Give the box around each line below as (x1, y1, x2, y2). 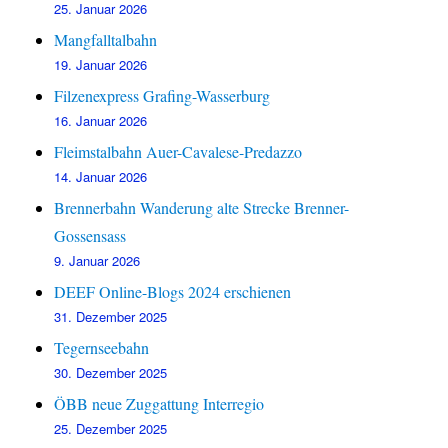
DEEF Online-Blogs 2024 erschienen (54, 281, 292, 303)
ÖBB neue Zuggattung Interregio (54, 393, 265, 415)
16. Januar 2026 (54, 111, 148, 131)
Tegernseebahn (54, 337, 150, 359)
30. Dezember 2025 (54, 363, 168, 383)
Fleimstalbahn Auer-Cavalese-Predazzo (54, 141, 303, 163)
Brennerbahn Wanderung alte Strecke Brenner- (54, 197, 350, 219)
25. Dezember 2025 (54, 419, 168, 439)
